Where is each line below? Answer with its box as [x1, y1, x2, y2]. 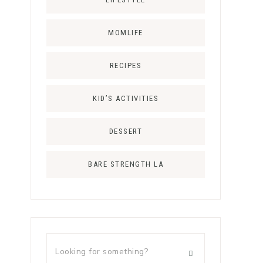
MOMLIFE [108, 28, 143, 37]
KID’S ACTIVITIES [93, 94, 159, 103]
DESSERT [109, 127, 143, 136]
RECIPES [109, 61, 142, 70]
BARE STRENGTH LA [88, 160, 163, 168]
